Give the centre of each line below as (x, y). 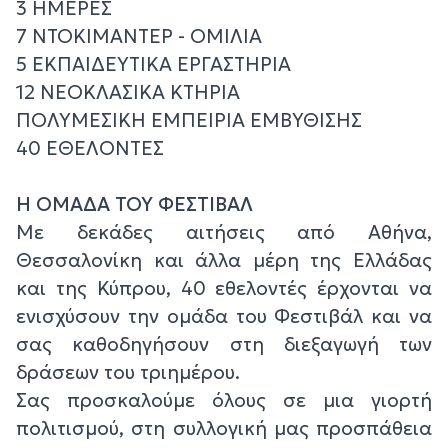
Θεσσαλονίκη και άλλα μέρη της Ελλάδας (224, 259)
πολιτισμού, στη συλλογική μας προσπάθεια (224, 427)
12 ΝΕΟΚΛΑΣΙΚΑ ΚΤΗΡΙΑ (128, 91)
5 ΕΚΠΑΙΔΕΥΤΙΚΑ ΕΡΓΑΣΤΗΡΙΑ (153, 63)
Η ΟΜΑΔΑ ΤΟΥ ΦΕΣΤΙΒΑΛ (134, 203)
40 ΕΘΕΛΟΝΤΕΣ (90, 147)
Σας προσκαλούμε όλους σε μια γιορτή (224, 399)
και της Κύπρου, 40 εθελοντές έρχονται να (224, 287)
